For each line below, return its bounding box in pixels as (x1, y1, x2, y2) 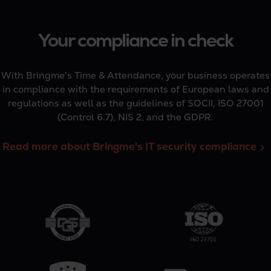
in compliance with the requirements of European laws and (2, 83, 269, 96)
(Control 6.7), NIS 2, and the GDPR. (57, 111, 214, 123)
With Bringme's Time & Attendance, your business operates (1, 69, 270, 82)
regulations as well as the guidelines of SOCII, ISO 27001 (7, 97, 264, 109)
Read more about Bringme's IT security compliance (2, 139, 256, 153)
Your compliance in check (38, 28, 233, 52)
